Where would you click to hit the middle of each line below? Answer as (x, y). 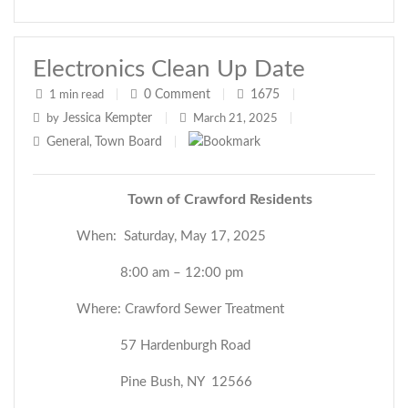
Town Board (128, 142)
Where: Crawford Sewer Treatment (180, 309)
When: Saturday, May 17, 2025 (171, 236)
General (68, 142)
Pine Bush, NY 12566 (186, 382)
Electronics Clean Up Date (169, 69)
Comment (183, 95)
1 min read (76, 95)
